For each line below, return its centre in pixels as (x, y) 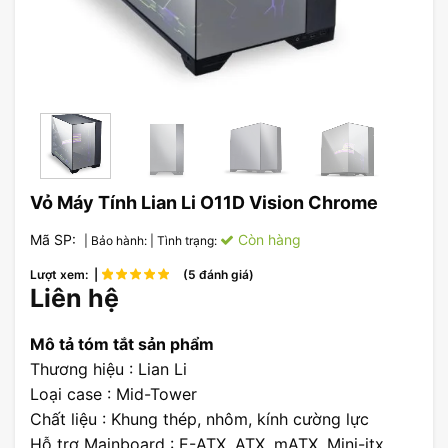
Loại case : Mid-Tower (113, 394)
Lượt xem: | (65, 275)
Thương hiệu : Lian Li (108, 369)
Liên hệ (74, 298)
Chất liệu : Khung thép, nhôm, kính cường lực (199, 419)
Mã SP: (55, 240)
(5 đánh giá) (215, 275)
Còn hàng (267, 240)
